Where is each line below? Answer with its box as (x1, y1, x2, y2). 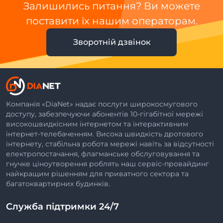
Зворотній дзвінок (73, 37, 151, 47)
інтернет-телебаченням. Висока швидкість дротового (6, 129, 203, 139)
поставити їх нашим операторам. (25, 15, 198, 27)
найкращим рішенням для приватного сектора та (6, 169, 189, 179)
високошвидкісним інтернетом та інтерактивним (6, 119, 188, 129)
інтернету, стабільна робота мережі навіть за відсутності (6, 139, 214, 149)
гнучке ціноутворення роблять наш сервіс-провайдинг (6, 159, 209, 169)
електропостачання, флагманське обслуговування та (6, 149, 200, 159)
